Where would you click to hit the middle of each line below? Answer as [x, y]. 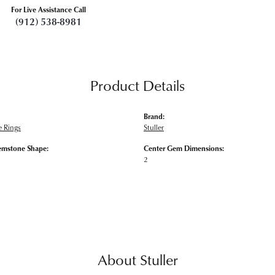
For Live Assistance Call [48, 10]
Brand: [154, 116]
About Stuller [137, 260]
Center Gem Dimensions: [184, 148]
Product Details [137, 85]
